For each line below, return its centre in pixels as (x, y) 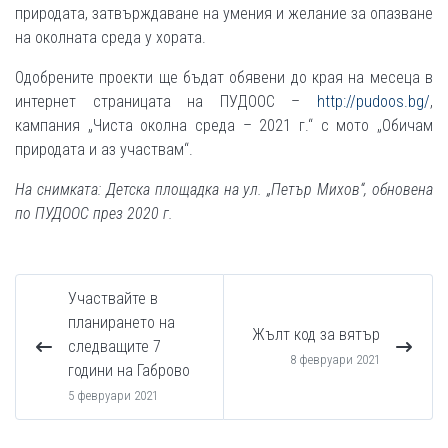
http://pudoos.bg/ (373, 101)
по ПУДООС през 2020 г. (94, 213)
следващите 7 (114, 346)
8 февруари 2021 (335, 359)
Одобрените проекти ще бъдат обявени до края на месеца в (224, 77)
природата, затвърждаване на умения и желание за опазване (224, 13)
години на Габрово (129, 370)
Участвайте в (113, 298)
